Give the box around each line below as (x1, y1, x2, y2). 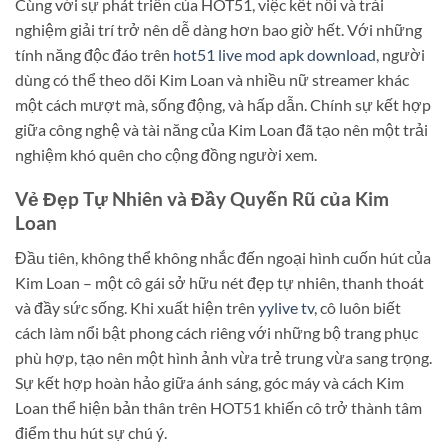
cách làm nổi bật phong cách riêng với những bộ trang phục (15, 323, 418, 343)
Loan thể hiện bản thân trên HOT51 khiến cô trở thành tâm (15, 398, 422, 418)
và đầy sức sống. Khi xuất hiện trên (15, 298, 258, 318)
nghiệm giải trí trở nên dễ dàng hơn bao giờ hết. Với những (15, 19, 422, 39)
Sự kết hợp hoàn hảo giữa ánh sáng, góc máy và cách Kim (15, 373, 404, 393)
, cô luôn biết (314, 298, 401, 318)
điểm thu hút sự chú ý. (15, 423, 167, 443)
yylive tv (258, 298, 314, 318)
